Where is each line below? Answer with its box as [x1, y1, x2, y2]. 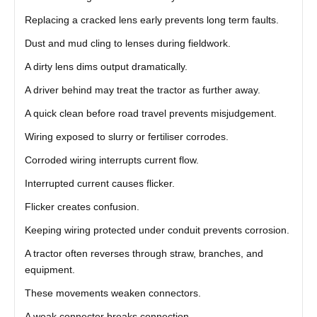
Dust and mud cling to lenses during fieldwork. [24, 38, 231, 49]
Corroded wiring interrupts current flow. [24, 154, 199, 166]
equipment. [24, 264, 75, 275]
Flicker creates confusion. [24, 201, 139, 212]
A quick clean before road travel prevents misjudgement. [24, 108, 277, 119]
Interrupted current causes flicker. [24, 178, 175, 189]
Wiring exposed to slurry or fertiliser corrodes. [24, 131, 229, 142]
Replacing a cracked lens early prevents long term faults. [24, 14, 279, 25]
